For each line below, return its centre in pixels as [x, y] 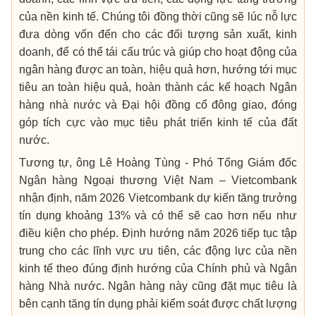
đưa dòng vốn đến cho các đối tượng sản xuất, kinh [158, 34]
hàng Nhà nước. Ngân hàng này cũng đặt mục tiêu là [158, 286]
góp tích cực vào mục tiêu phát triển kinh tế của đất [158, 122]
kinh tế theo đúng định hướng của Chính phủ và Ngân [158, 268]
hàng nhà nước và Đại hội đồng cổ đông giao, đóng [158, 104]
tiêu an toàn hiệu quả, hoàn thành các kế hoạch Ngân [158, 87]
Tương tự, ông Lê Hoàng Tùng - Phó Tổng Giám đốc [158, 162]
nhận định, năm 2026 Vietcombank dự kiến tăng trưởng [158, 197]
